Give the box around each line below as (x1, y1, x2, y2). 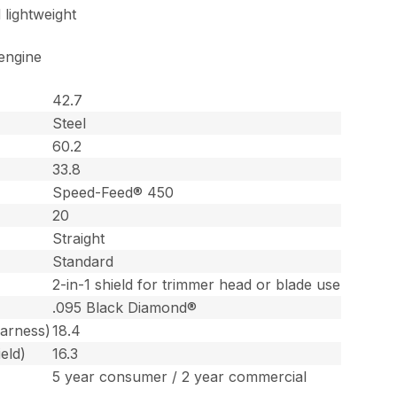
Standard (52, 252, 114, 270)
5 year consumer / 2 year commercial (52, 367, 307, 385)
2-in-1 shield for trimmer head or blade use (52, 275, 341, 293)
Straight (52, 229, 105, 247)
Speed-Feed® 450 (52, 183, 175, 201)
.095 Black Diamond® (52, 298, 198, 316)
